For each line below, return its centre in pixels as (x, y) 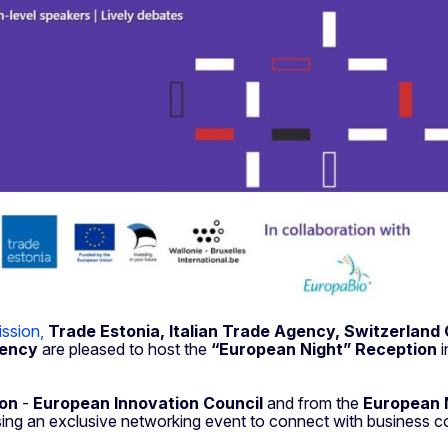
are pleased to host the (126, 349)
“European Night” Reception (324, 349)
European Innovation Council (150, 403)
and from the (315, 403)
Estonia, (132, 331)
